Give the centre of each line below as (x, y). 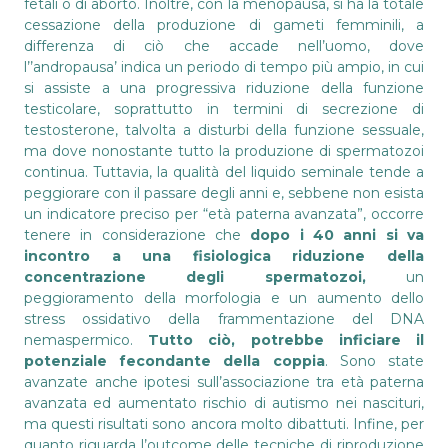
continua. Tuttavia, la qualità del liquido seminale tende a (224, 171)
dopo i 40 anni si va (337, 234)
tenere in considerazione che (137, 234)
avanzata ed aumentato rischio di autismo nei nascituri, (224, 402)
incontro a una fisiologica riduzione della (224, 255)
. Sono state (374, 360)
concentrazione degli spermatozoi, (195, 276)
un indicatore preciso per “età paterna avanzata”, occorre (224, 213)
